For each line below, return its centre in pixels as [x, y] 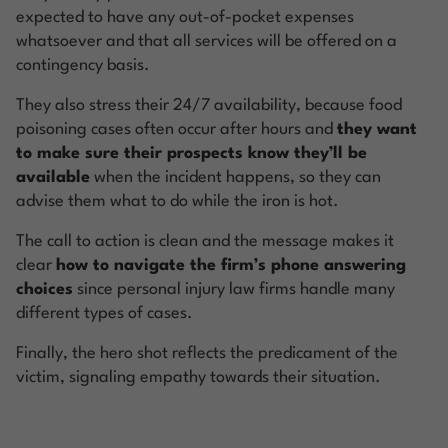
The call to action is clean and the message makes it [205, 241]
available [53, 177]
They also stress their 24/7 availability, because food [209, 105]
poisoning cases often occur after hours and [176, 129]
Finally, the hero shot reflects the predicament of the [207, 353]
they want [377, 129]
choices [44, 289]
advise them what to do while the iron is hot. [177, 201]
